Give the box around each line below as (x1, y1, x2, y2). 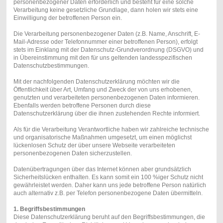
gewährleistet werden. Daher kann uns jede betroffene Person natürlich (13, 182, 206, 189)
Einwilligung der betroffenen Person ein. (13, 14, 122, 22)
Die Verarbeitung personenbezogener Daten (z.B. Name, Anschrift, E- (13, 30, 200, 38)
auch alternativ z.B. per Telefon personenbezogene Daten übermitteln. (13, 190, 203, 197)
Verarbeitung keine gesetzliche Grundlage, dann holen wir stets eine (13, 6, 198, 14)
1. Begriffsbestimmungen (13, 206, 85, 213)
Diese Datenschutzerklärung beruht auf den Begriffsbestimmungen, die (13, 214, 205, 221)
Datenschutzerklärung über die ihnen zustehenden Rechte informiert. (13, 110, 200, 117)
